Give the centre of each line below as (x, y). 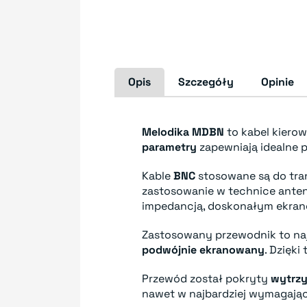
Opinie (278, 82)
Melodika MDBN (183, 132)
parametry (169, 147)
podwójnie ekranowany (203, 250)
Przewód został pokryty (206, 279)
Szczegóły (206, 82)
